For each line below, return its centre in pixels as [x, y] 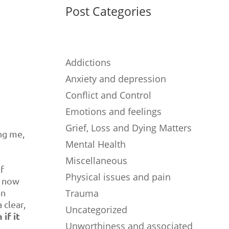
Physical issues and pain [118, 177]
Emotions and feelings [114, 111]
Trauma [82, 193]
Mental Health [96, 144]
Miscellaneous [97, 160]
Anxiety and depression [116, 78]
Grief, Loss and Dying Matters [129, 128]
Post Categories [109, 12]
